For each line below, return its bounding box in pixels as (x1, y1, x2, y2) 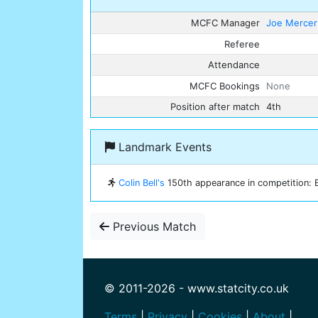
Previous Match (109, 219, 196, 234)
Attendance (207, 59, 260, 71)
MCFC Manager (190, 17, 260, 29)
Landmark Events (115, 140, 212, 155)
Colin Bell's (119, 177, 165, 189)
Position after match (170, 101, 260, 113)
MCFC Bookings (189, 79, 260, 92)
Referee (224, 38, 260, 50)
